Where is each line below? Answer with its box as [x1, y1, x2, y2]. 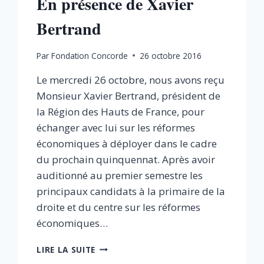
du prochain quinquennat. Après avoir [37, 152, 216, 166]
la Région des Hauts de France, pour [37, 104, 205, 118]
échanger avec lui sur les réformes [37, 120, 196, 134]
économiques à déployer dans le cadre [37, 136, 217, 150]
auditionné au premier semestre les [37, 168, 203, 182]
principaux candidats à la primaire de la [37, 184, 226, 198]
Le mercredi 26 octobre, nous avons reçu [37, 72, 225, 87]
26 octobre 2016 [139, 49, 202, 61]
